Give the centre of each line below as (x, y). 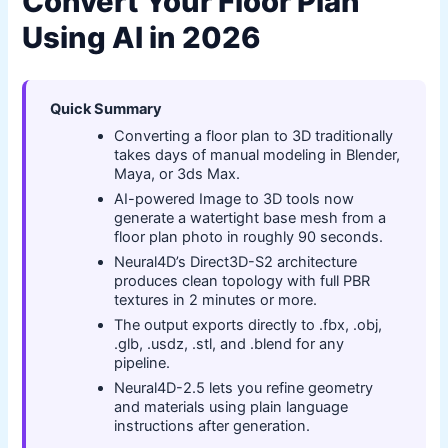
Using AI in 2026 (142, 38)
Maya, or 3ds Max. (177, 174)
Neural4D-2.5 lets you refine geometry (244, 388)
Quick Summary (106, 109)
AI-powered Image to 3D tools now (234, 199)
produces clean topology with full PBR (242, 281)
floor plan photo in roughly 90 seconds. (249, 237)
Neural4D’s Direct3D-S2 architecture (236, 262)
